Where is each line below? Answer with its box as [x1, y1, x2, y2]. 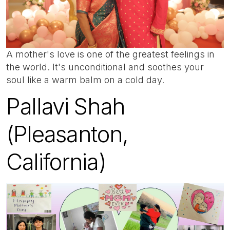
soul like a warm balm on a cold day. [6, 74, 164, 85]
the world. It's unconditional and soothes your [6, 61, 204, 72]
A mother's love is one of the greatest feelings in [6, 48, 215, 60]
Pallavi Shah [6, 92, 126, 121]
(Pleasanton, [6, 120, 128, 148]
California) [6, 148, 112, 176]
